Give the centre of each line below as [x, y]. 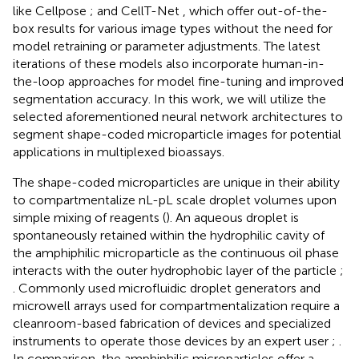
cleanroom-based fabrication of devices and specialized [172, 323]
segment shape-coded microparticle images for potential [177, 134]
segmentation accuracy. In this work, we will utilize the [169, 99]
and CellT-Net [140, 10]
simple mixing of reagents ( [89, 217]
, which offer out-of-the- [255, 10]
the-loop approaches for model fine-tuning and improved [178, 81]
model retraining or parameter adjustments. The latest [167, 46]
